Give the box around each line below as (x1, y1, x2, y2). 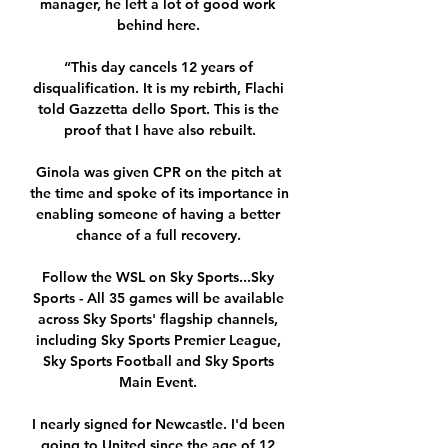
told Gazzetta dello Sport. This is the (37, 100, 279, 119)
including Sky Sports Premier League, (35, 331, 281, 350)
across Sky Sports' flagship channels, (38, 310, 278, 329)
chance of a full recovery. (75, 226, 245, 245)
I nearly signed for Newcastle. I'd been (31, 415, 285, 434)
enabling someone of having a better (36, 205, 280, 224)
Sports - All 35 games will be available (32, 289, 284, 308)
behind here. (116, 16, 204, 35)
